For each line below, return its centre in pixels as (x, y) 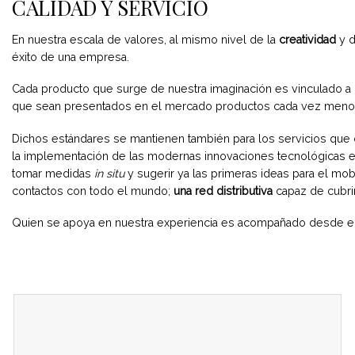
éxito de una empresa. (71, 57)
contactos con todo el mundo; (93, 191)
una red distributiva (223, 191)
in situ (109, 173)
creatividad (307, 39)
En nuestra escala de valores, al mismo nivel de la (145, 39)
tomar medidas (53, 173)
